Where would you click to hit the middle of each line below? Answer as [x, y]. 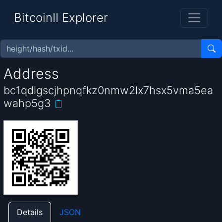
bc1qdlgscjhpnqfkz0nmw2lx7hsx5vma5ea [109, 90]
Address [31, 73]
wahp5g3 [28, 103]
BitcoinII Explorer [61, 18]
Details [30, 212]
